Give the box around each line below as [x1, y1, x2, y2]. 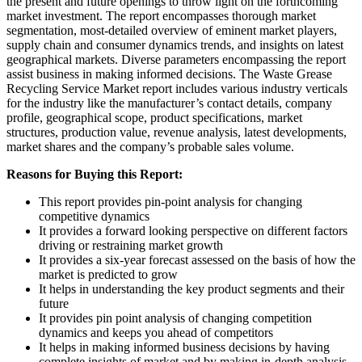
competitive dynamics [39, 208, 149, 223]
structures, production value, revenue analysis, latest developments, [6, 124, 347, 139]
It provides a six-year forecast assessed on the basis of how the [39, 252, 356, 267]
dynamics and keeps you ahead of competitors [39, 325, 273, 339]
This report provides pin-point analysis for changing [39, 194, 302, 208]
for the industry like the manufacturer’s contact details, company [6, 95, 332, 110]
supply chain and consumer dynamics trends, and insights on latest [6, 37, 343, 52]
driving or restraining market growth [39, 238, 223, 252]
